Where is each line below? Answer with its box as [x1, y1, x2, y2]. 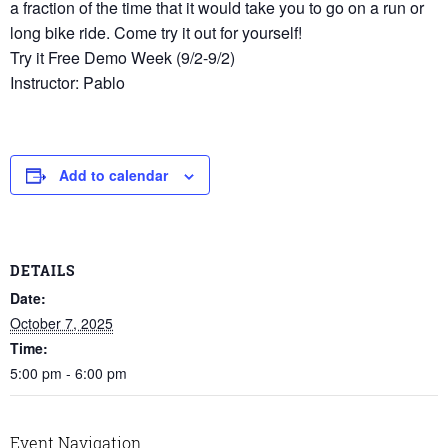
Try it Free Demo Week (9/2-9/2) [10, 46, 235, 69]
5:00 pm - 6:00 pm [10, 362, 127, 383]
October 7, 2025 [10, 312, 113, 333]
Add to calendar [59, 165, 168, 185]
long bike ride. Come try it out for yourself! [10, 21, 302, 44]
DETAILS [10, 260, 75, 280]
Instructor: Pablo [10, 71, 125, 94]
